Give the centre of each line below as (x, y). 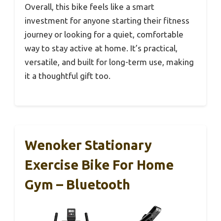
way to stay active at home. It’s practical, (101, 48)
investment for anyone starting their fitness (107, 21)
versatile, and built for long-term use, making (109, 62)
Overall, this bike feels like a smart (90, 7)
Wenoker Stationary (88, 145)
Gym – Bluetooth (77, 184)
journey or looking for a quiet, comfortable (104, 35)
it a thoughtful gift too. (68, 76)
